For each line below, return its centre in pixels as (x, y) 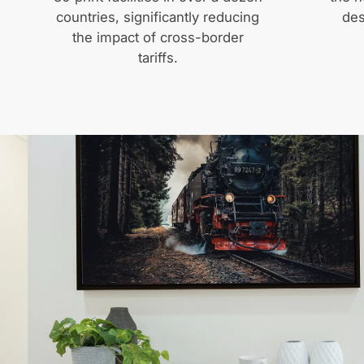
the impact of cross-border (158, 37)
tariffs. (158, 57)
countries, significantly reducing (158, 17)
